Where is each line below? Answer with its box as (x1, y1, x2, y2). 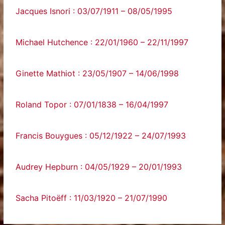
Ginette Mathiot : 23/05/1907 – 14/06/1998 (16, 68, 179, 78)
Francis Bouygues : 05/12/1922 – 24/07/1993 (16, 131, 186, 141)
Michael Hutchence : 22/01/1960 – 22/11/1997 (16, 37, 189, 47)
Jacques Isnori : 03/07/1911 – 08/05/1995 (16, 6, 173, 16)
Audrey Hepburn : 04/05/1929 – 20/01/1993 (16, 162, 182, 172)
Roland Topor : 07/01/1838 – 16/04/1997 (16, 99, 169, 109)
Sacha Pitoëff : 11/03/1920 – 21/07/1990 (16, 193, 168, 203)
